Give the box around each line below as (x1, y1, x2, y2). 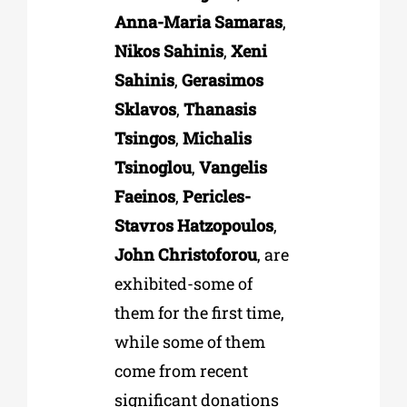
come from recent (114, 359, 248, 382)
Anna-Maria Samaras (114, 10, 283, 33)
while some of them (114, 330, 265, 352)
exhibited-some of (114, 272, 253, 294)
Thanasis (183, 97, 256, 120)
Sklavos (114, 97, 176, 120)
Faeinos (114, 184, 175, 207)
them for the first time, (114, 301, 284, 323)
